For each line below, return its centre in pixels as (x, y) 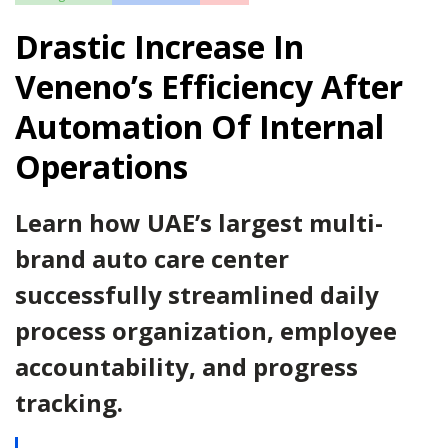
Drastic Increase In (159, 46)
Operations (101, 166)
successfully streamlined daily (197, 294)
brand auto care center (152, 258)
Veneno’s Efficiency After (209, 86)
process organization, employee (206, 330)
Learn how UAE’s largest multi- (199, 222)
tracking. (69, 402)
